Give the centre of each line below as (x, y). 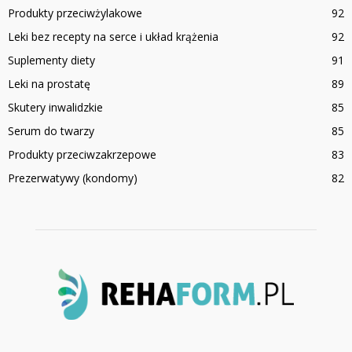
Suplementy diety (51, 60)
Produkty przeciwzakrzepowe (82, 155)
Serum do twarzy (51, 131)
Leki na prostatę (49, 84)
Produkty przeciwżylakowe (75, 13)
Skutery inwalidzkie (55, 108)
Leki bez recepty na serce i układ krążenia (113, 37)
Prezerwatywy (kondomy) (73, 178)
